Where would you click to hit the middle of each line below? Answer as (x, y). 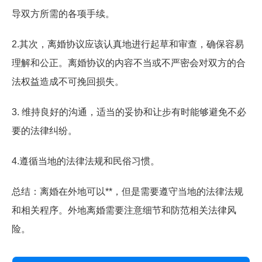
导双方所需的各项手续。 (63, 14)
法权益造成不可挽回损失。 (68, 82)
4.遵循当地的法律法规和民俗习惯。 (86, 161)
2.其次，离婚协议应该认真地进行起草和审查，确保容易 (128, 44)
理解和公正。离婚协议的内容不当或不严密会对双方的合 (129, 63)
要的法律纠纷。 (44, 131)
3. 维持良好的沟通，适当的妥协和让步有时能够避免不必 (129, 112)
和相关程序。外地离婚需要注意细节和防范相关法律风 (124, 210)
